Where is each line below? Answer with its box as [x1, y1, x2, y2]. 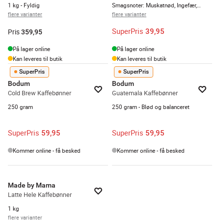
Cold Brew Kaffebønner [8, 88, 71, 97]
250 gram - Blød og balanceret [112, 103, 190, 110]
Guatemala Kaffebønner [112, 88, 178, 97]
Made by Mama [8, 181, 55, 189]
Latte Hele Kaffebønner [8, 190, 72, 199]
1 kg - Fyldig [8, 1, 40, 9]
